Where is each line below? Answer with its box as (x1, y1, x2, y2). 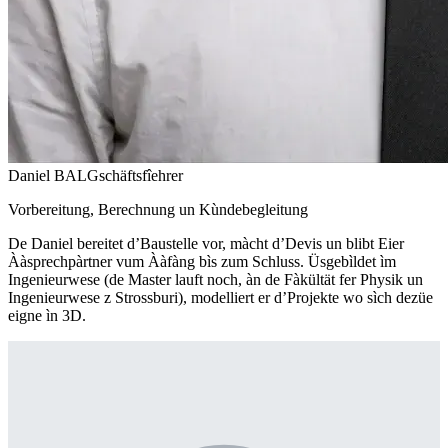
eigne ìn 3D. (8, 306, 86, 324)
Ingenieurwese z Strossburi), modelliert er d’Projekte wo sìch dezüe (8, 288, 433, 306)
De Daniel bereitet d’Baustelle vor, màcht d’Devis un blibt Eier (8, 234, 404, 252)
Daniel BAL (8, 166, 87, 184)
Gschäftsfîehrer (87, 166, 183, 184)
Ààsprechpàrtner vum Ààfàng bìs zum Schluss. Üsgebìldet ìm (8, 252, 396, 270)
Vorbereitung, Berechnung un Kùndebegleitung (8, 200, 308, 218)
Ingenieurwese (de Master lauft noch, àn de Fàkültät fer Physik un (8, 270, 423, 288)
